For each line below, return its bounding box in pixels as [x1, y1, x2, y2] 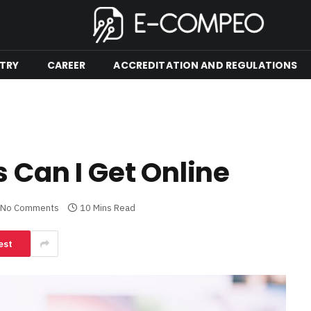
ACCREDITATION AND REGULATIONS [113, 58, 298, 72]
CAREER [47, 58, 86, 72]
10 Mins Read [80, 202, 135, 214]
